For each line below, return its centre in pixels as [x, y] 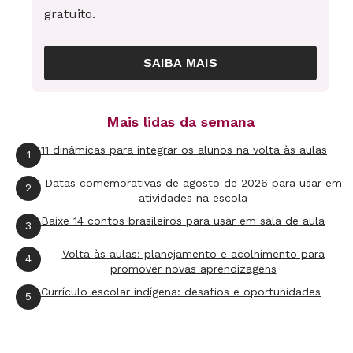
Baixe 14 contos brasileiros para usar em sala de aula [183, 220]
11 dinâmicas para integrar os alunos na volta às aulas [184, 149]
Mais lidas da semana [180, 121]
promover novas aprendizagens [193, 268]
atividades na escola [193, 197]
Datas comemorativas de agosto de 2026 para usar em [193, 182]
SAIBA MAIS [180, 62]
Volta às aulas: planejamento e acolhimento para [193, 253]
